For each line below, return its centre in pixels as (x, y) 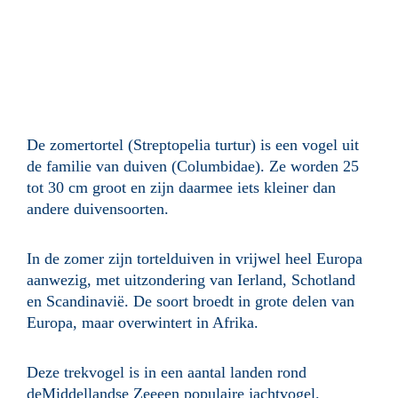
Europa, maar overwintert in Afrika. (143, 323)
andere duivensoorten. (98, 209)
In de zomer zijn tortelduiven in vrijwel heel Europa (195, 259)
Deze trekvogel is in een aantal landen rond (167, 373)
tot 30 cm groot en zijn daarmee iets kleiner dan (181, 188)
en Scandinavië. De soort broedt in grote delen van (191, 302)
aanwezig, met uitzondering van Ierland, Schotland (191, 280)
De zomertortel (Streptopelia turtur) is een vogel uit (193, 145)
